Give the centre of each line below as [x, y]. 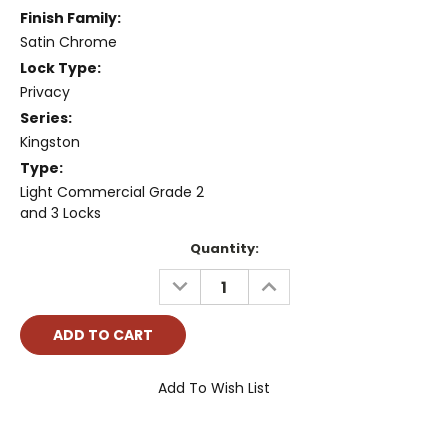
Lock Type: [60, 68]
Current [48, 249]
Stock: [43, 268]
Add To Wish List [214, 387]
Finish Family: [70, 18]
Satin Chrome [68, 42]
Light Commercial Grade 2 [112, 192]
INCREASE [288, 279]
